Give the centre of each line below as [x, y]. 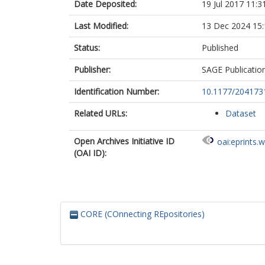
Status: [87, 48]
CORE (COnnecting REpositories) [141, 214]
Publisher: [92, 70]
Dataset [241, 113]
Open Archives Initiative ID [124, 141]
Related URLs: [101, 113]
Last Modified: [101, 26]
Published [220, 48]
